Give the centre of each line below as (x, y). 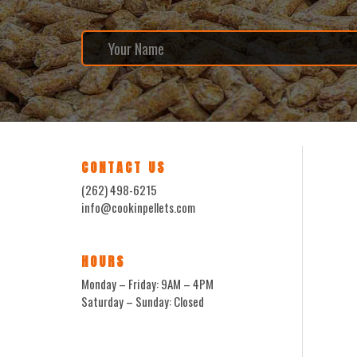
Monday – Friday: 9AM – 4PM (147, 284)
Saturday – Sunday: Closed (143, 302)
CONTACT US (124, 168)
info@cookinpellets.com (138, 208)
